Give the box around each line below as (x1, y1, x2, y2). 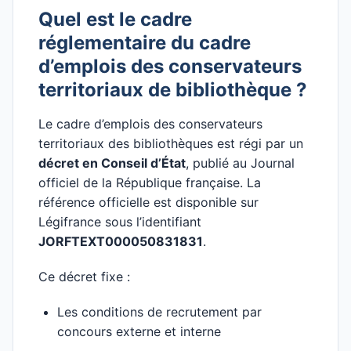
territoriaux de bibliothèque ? (38, 78, 307, 101)
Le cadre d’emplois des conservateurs (38, 116, 262, 132)
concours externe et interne (57, 324, 221, 339)
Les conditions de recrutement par (57, 304, 262, 320)
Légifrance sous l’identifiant (38, 214, 201, 230)
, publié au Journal (186, 155, 295, 171)
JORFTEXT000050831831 (38, 233, 203, 249)
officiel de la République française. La (38, 175, 261, 190)
